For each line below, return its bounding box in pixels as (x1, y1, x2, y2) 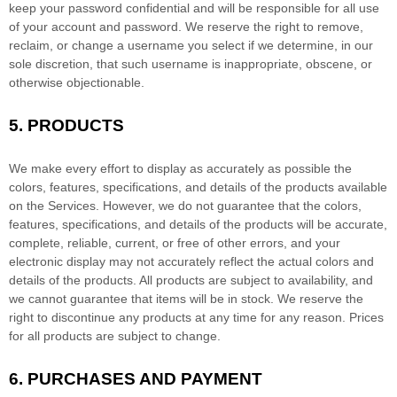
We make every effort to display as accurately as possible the (9, 161, 352, 176)
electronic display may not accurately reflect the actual (9, 254, 315, 269)
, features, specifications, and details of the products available (43, 180, 387, 195)
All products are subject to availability (139, 273, 345, 288)
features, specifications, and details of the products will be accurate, (9, 217, 387, 232)
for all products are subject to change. (9, 329, 221, 344)
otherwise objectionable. (9, 75, 144, 90)
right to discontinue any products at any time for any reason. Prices (9, 310, 384, 325)
